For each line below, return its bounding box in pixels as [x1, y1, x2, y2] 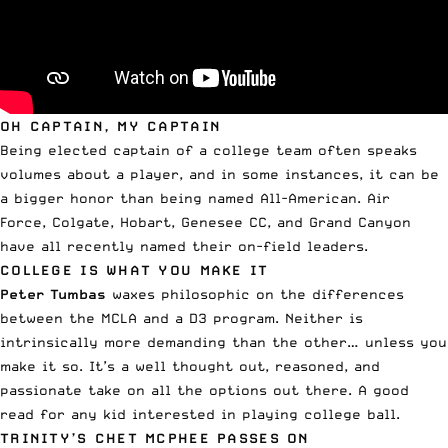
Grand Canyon [309, 213, 411, 230]
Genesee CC [181, 213, 267, 230]
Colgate [52, 213, 110, 230]
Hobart [120, 213, 171, 230]
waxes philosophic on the [112, 285, 312, 302]
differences [312, 285, 404, 302]
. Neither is [275, 309, 363, 326]
